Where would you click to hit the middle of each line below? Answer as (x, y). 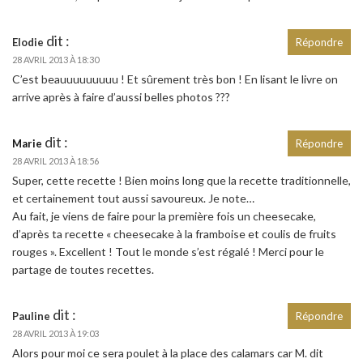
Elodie (28, 42)
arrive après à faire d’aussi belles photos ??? (121, 96)
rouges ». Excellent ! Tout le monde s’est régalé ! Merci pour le (168, 251)
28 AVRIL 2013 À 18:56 (56, 160)
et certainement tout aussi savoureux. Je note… (133, 198)
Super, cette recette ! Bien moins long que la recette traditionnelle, (181, 180)
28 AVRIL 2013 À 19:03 (56, 333)
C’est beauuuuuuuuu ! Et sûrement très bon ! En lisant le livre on (175, 79)
